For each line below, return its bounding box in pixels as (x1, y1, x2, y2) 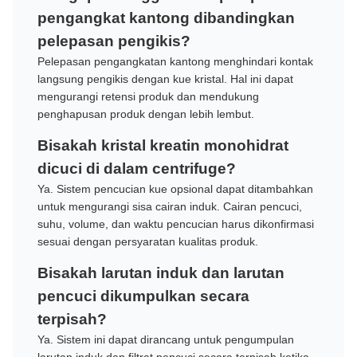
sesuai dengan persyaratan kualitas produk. (37, 235, 258, 249)
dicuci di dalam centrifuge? (37, 160, 236, 178)
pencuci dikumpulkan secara (37, 288, 249, 305)
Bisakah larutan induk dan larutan (37, 265, 284, 282)
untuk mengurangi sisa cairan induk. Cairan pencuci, (37, 200, 302, 214)
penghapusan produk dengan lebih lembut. (37, 108, 254, 121)
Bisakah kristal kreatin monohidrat (37, 137, 288, 155)
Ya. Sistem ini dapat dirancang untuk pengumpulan (37, 333, 294, 347)
